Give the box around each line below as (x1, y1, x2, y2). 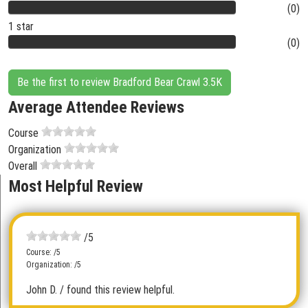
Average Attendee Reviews (8, 98, 184, 117)
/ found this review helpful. (60, 283, 175, 296)
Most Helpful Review (9, 177, 143, 196)
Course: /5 (26, 247, 60, 257)
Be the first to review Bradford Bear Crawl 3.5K (17, 76, 222, 89)
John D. (26, 283, 57, 296)
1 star (8, 20, 34, 33)
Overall (8, 159, 37, 173)
